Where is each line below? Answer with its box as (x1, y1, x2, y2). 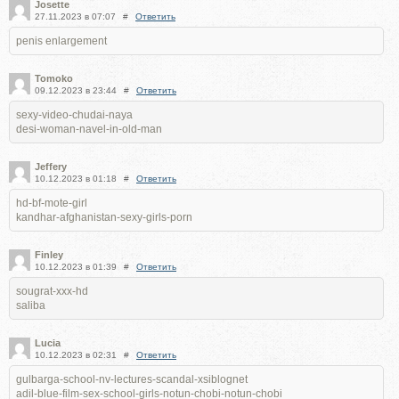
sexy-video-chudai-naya (16, 108, 133, 121)
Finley (35, 248, 63, 260)
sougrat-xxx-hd (16, 284, 88, 297)
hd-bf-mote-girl (16, 196, 87, 209)
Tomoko (35, 72, 73, 84)
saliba (16, 298, 45, 312)
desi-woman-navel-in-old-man (16, 122, 162, 135)
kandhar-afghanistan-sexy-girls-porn (16, 210, 192, 224)
